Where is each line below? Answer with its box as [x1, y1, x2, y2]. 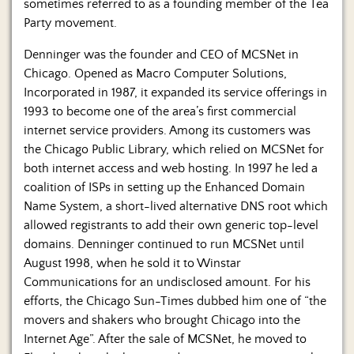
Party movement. [24, 16, 117, 31]
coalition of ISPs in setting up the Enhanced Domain [24, 180, 305, 195]
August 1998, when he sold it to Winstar [24, 256, 241, 271]
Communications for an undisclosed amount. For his [24, 275, 311, 290]
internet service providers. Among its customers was [24, 123, 311, 138]
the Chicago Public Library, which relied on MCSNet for [24, 142, 324, 157]
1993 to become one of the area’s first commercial [24, 104, 296, 119]
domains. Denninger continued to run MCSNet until [24, 237, 304, 252]
